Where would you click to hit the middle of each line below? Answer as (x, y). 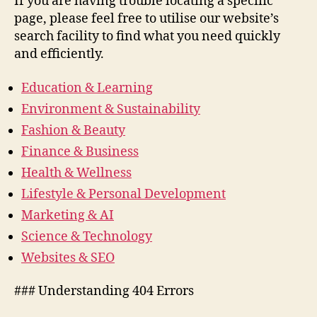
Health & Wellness (76, 173)
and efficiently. (59, 54)
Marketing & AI (68, 215)
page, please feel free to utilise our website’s (146, 19)
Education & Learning (87, 88)
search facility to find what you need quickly (147, 36)
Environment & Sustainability (111, 109)
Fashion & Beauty (73, 130)
